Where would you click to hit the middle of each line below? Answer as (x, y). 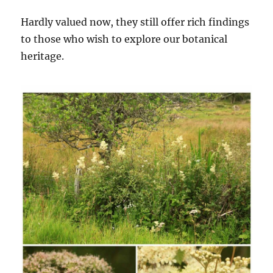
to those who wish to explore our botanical (124, 39)
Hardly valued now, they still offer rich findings (135, 22)
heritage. (43, 56)
